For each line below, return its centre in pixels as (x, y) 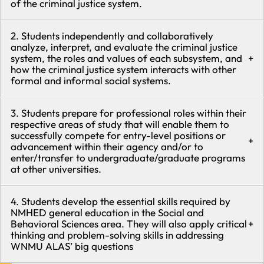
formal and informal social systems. (91, 80)
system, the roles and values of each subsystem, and (126, 58)
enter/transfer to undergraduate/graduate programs (128, 157)
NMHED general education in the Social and (107, 212)
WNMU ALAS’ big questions (72, 246)
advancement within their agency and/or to (107, 146)
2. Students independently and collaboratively (112, 35)
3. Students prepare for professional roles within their (128, 113)
